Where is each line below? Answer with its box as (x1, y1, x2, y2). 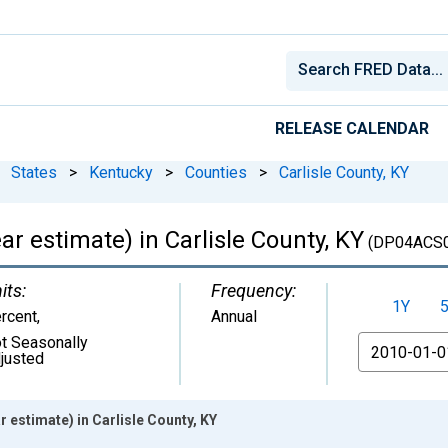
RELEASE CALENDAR (275, 118, 429, 138)
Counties (185, 162, 247, 182)
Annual (211, 306, 257, 326)
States (11, 162, 57, 182)
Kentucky (89, 162, 153, 182)
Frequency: (211, 279, 296, 301)
